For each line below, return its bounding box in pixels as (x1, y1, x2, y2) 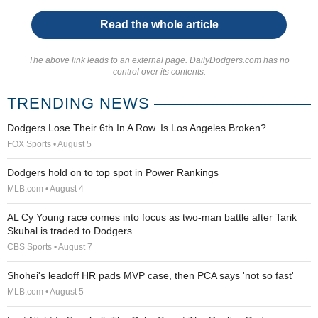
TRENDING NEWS (7, 94, 150, 112)
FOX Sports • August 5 (7, 139, 92, 149)
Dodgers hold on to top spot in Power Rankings (7, 167, 219, 178)
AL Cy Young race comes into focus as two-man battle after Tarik (7, 212, 297, 223)
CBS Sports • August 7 (7, 242, 92, 252)
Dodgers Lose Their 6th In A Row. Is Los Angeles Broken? (7, 122, 266, 133)
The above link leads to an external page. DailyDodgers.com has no (28, 55, 290, 65)
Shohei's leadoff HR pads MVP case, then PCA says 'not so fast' (7, 270, 294, 281)
